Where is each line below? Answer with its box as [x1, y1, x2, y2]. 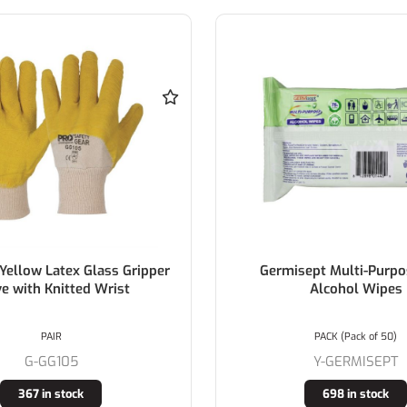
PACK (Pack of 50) [314, 329, 398, 343]
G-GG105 [24, 352, 78, 371]
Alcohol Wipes [309, 279, 402, 298]
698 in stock [323, 385, 390, 402]
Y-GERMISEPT [313, 352, 399, 371]
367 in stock [18, 385, 84, 402]
